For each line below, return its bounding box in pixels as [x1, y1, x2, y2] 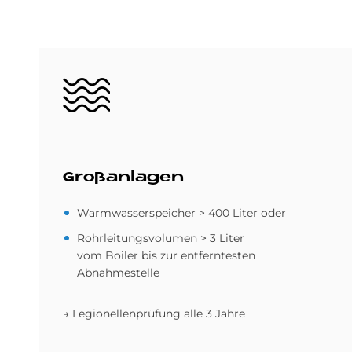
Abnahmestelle [77, 266, 159, 280]
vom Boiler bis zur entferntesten [77, 248, 255, 262]
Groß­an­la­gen [63, 170, 184, 185]
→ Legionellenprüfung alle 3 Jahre [63, 306, 248, 321]
